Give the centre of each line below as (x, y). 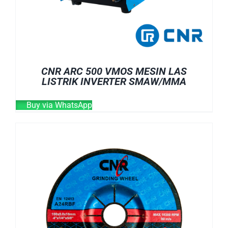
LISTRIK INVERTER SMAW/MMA (114, 81)
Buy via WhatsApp (58, 105)
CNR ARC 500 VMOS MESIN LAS (114, 71)
